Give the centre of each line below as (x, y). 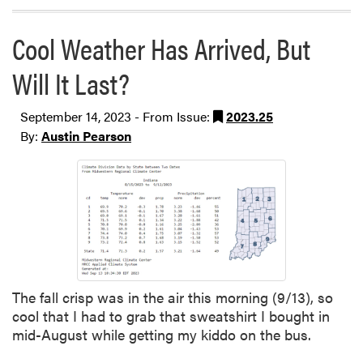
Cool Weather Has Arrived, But (161, 48)
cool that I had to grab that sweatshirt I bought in (171, 315)
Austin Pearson (86, 136)
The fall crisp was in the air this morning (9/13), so (173, 297)
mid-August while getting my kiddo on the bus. (164, 334)
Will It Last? (71, 83)
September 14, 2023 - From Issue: (117, 117)
